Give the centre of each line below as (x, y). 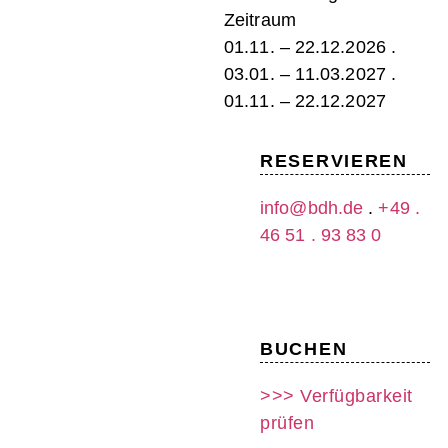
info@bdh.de (312, 208)
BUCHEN (304, 349)
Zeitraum (260, 20)
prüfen (287, 423)
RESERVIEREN (334, 161)
